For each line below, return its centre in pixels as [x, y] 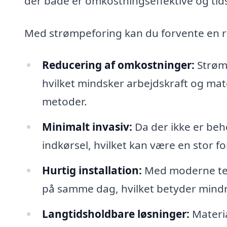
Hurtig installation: [92, 170]
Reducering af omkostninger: [118, 65]
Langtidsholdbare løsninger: [116, 214]
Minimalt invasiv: [87, 127]
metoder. [64, 102]
